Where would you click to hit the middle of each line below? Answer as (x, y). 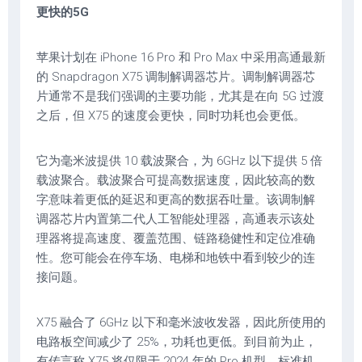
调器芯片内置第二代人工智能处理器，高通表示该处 (176, 219)
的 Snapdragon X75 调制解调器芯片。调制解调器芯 (176, 77)
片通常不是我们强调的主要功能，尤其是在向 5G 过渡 (180, 97)
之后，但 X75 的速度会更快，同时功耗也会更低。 (171, 116)
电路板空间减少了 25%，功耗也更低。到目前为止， (177, 342)
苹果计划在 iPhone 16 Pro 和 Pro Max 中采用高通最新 (181, 58)
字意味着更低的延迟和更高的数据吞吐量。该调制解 (176, 200)
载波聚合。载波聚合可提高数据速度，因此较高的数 (176, 181)
